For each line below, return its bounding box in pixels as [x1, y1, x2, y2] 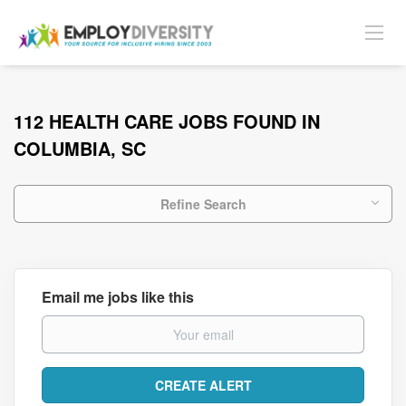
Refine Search [159, 195, 246, 213]
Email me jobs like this [42, 286, 194, 307]
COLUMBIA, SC [14, 135, 146, 161]
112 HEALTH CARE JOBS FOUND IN [14, 108, 320, 134]
